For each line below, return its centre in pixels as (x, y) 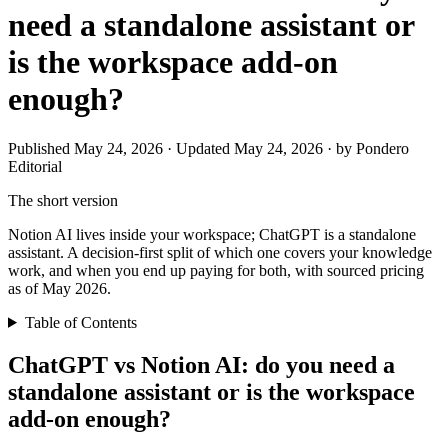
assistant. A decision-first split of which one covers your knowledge (220, 252)
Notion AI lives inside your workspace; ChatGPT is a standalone (212, 234)
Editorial (35, 166)
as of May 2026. (59, 288)
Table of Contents (80, 322)
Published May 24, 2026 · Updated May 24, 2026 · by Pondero (208, 148)
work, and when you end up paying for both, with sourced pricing (216, 270)
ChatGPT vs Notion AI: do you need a (201, 364)
